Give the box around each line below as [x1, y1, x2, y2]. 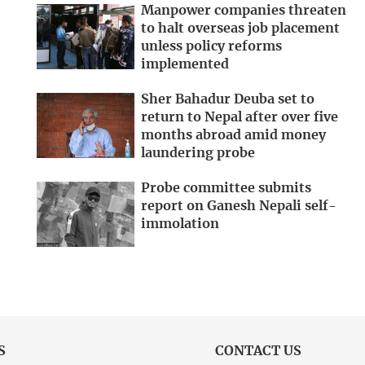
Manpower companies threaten [141, 4, 346, 18]
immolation [141, 217, 219, 231]
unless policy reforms [141, 40, 282, 54]
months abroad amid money [141, 128, 326, 142]
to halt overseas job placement [141, 22, 340, 36]
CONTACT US [215, 344, 301, 358]
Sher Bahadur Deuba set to [141, 92, 314, 106]
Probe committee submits [141, 181, 311, 195]
